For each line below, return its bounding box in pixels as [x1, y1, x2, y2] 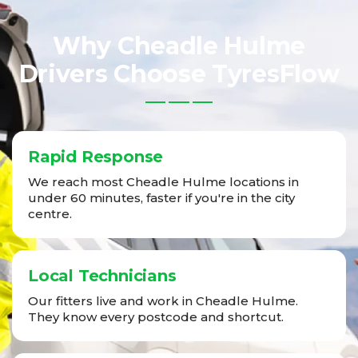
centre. [28, 206, 72, 222]
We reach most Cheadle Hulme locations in [28, 174, 299, 190]
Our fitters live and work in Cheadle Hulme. [28, 293, 298, 309]
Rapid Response [28, 147, 164, 167]
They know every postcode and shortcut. [28, 309, 284, 325]
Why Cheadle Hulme [53, 31, 305, 62]
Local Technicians [28, 266, 177, 286]
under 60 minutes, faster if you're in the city [28, 190, 295, 206]
